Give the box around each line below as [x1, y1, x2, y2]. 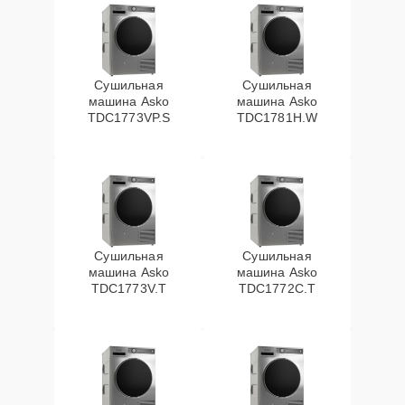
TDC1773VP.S [87, 110, 171, 125]
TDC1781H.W [236, 110, 318, 125]
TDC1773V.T [90, 281, 167, 296]
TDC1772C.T [238, 281, 316, 296]
